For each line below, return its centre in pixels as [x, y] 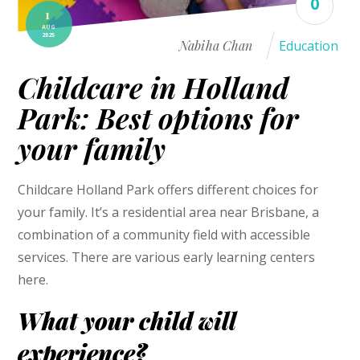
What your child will [127, 321]
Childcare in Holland [153, 88]
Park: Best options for [159, 118]
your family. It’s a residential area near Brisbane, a [169, 212]
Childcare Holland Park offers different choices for [168, 189]
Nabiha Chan [216, 45]
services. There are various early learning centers [167, 257]
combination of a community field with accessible [164, 234]
